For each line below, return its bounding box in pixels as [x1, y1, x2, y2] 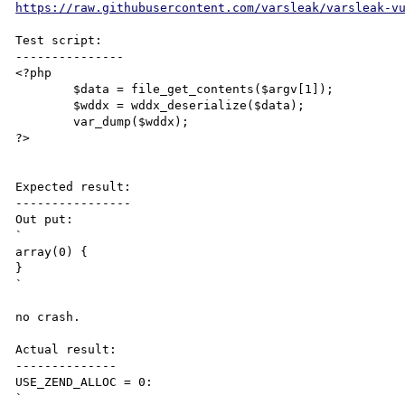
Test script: [15, 33, 103, 47]
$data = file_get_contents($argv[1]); [15, 81, 74, 96]
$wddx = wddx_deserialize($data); [15, 98, 74, 112]
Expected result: [15, 179, 132, 193]
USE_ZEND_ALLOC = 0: [15, 374, 154, 389]
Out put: [15, 212, 74, 226]
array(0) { [15, 244, 89, 259]
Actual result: [15, 342, 118, 356]
